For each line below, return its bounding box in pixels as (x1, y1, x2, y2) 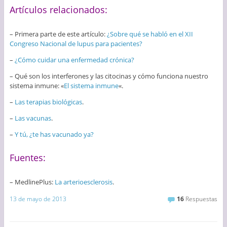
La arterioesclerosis (54, 177, 112, 186)
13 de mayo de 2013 (9, 195, 66, 204)
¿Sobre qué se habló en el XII (106, 29, 193, 39)
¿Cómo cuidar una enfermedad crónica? (14, 55, 134, 64)
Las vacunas (14, 113, 51, 123)
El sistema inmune (63, 81, 119, 90)
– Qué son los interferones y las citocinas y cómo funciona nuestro (9, 71, 208, 81)
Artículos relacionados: (9, 4, 107, 16)
